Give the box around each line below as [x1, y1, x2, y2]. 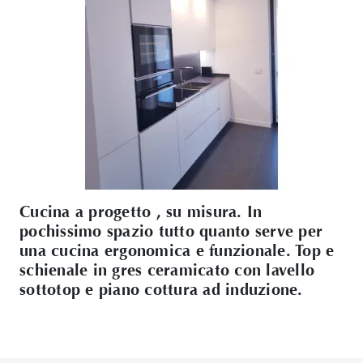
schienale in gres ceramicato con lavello [19, 261, 314, 280]
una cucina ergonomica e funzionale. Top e [19, 241, 335, 260]
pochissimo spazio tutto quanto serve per [19, 222, 322, 241]
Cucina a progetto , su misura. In [19, 203, 263, 221]
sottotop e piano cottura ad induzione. [19, 280, 303, 299]
